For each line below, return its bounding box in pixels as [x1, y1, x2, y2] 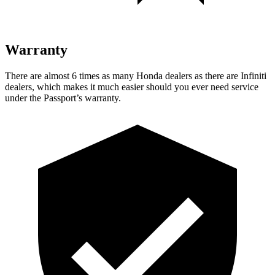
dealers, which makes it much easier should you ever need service [5, 81, 258, 92]
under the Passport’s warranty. [5, 92, 121, 103]
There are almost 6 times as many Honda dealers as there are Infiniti [5, 70, 266, 81]
